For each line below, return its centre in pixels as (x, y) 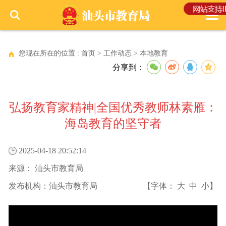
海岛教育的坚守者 (113, 124)
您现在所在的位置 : (50, 53)
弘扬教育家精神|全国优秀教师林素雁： (113, 107)
